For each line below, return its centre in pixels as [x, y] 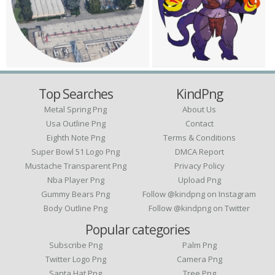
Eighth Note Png [76, 137]
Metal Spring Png [76, 109]
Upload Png [199, 180]
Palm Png [199, 245]
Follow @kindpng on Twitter [199, 208]
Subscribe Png [76, 245]
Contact [199, 123]
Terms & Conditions [199, 137]
